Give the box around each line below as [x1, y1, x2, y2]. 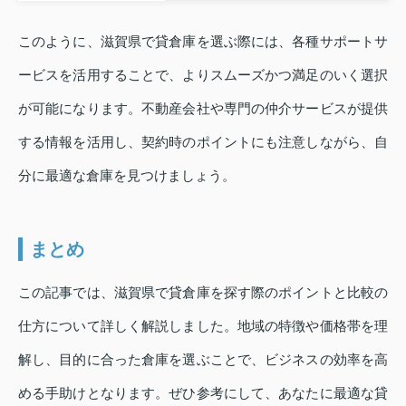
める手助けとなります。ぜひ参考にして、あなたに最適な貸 [18, 385, 388, 401]
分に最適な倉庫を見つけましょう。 [18, 168, 236, 184]
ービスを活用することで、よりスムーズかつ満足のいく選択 [18, 67, 388, 83]
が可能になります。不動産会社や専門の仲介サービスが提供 [18, 101, 388, 117]
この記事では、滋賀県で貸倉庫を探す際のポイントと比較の [18, 285, 388, 301]
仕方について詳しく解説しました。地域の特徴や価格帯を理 [18, 318, 388, 334]
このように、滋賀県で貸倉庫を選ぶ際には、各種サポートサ [18, 34, 388, 50]
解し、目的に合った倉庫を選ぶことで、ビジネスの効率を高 [18, 352, 388, 368]
